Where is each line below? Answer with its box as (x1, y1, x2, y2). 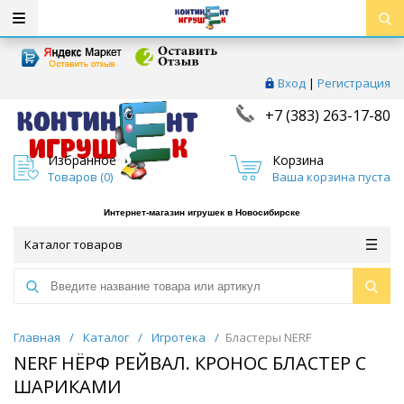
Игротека (151, 329, 206, 346)
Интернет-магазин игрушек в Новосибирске (104, 207, 300, 218)
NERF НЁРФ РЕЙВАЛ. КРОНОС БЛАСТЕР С (14, 351, 366, 376)
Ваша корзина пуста (271, 168, 390, 185)
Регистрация (317, 75, 390, 91)
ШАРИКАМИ (14, 374, 122, 399)
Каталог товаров (24, 236, 123, 253)
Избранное (48, 151, 116, 169)
